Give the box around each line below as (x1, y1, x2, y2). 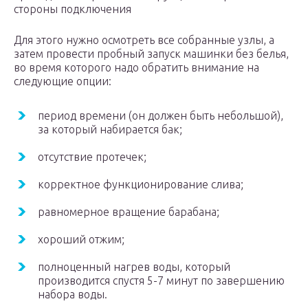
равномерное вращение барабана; (38, 206, 219, 219)
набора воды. (38, 288, 107, 301)
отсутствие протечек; (38, 151, 146, 164)
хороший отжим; (38, 233, 124, 246)
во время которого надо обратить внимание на (14, 61, 259, 74)
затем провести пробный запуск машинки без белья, (14, 47, 289, 60)
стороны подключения (14, 3, 131, 16)
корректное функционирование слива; (38, 178, 243, 191)
